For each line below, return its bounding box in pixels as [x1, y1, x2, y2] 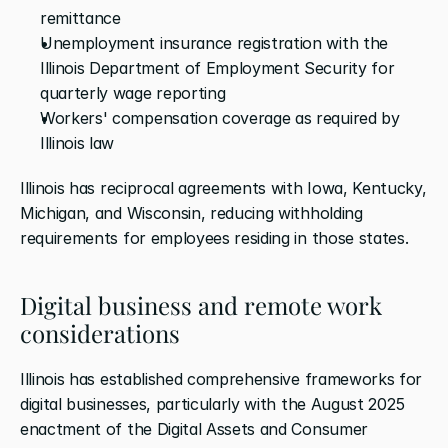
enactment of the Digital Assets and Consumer [20, 418, 368, 439]
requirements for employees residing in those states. [20, 227, 409, 248]
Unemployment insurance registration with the [40, 32, 388, 53]
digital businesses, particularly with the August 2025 [20, 393, 406, 414]
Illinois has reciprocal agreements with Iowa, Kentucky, [20, 177, 427, 198]
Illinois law [40, 132, 115, 153]
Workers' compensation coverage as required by [40, 107, 400, 128]
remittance [40, 7, 121, 28]
